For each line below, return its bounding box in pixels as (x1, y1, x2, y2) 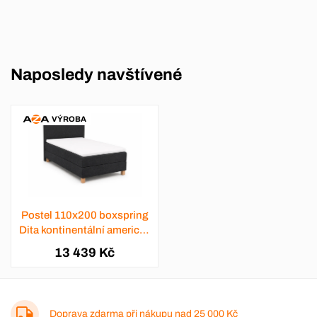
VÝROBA (51, 114, 86, 123)
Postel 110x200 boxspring (21, 209, 149, 221)
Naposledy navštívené (11, 66, 182, 84)
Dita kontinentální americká (18, 224, 151, 236)
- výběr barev (54, 239, 115, 251)
